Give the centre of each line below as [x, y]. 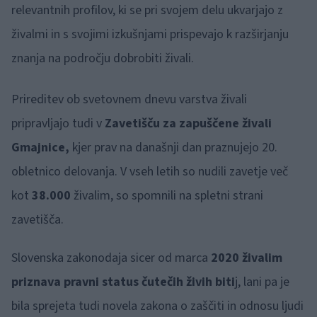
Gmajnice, [40, 148]
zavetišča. [38, 220]
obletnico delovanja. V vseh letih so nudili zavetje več [150, 172]
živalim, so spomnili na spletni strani [168, 196]
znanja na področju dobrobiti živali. [103, 59]
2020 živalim [247, 258]
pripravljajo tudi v [58, 124]
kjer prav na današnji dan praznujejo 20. [173, 148]
